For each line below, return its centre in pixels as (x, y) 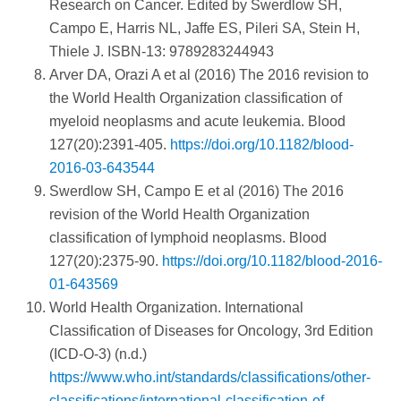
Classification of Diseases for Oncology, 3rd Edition (211, 331)
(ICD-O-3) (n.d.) (98, 354)
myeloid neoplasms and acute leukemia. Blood (197, 122)
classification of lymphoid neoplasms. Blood (188, 238)
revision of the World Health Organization (179, 215)
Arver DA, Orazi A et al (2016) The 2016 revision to (209, 75)
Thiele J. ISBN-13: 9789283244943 (162, 52)
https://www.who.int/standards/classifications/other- (210, 378)
